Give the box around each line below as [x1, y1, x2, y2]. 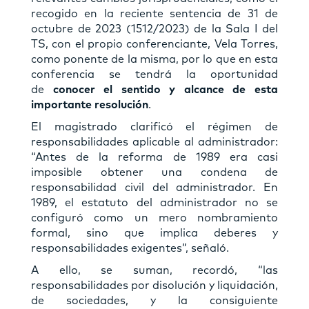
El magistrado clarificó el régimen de [31, 121, 278, 133]
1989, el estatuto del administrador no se [31, 197, 278, 209]
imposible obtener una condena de [31, 167, 278, 179]
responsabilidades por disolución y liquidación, [31, 280, 278, 292]
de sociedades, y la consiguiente [31, 295, 278, 307]
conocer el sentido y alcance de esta [44, 84, 278, 96]
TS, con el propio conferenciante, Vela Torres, [31, 39, 278, 50]
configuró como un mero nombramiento [31, 212, 278, 224]
